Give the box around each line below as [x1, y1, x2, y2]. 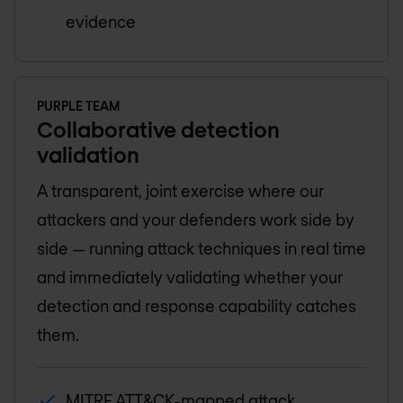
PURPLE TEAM [37, 97, 120, 113]
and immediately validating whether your [37, 266, 343, 287]
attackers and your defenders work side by [37, 209, 354, 229]
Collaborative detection [37, 115, 280, 142]
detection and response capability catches [37, 295, 356, 316]
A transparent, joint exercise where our [37, 180, 324, 201]
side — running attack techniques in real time [37, 237, 366, 258]
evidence [66, 12, 136, 32]
